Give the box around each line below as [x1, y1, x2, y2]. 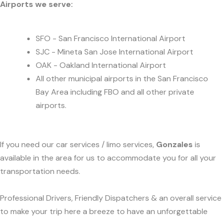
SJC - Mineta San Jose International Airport [36, 46, 193, 57]
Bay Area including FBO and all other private [36, 86, 194, 97]
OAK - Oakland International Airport [36, 59, 166, 70]
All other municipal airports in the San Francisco [36, 73, 208, 84]
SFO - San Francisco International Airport [36, 33, 185, 44]
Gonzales [156, 139, 193, 150]
